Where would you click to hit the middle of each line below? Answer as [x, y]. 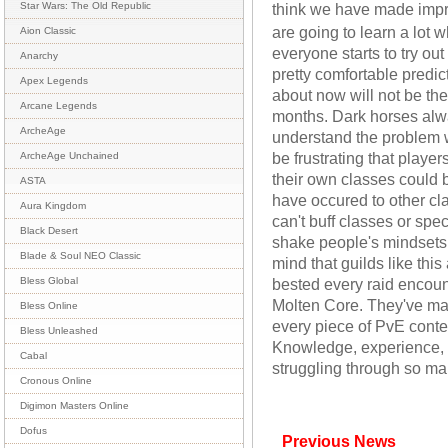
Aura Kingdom [53, 205]
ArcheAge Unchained [69, 155]
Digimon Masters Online [74, 405]
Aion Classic [48, 30]
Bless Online [49, 305]
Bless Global [49, 280]
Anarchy [39, 55]
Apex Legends [54, 80]
